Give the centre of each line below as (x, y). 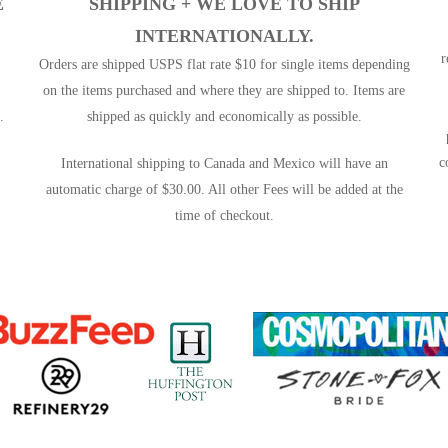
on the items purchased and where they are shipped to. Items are (224, 91)
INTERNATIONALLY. (224, 36)
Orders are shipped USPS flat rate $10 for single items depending (224, 65)
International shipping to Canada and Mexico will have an (224, 164)
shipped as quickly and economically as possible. (224, 117)
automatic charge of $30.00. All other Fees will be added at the (224, 190)
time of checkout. (224, 216)
